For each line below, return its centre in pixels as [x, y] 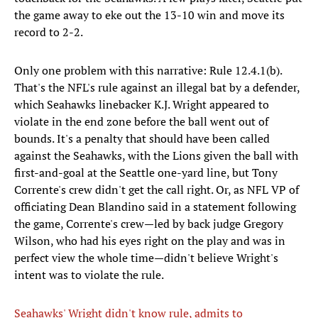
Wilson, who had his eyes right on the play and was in [150, 241]
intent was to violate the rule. [89, 275]
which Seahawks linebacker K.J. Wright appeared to [142, 105]
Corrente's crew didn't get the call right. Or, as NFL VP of [157, 190]
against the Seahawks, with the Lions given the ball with [156, 156]
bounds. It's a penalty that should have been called [142, 139]
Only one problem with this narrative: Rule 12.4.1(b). [148, 71]
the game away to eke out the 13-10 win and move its [149, 15]
